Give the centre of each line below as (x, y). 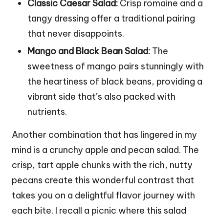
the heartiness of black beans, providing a (115, 81)
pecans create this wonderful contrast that (103, 180)
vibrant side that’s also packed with (101, 96)
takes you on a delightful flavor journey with (103, 195)
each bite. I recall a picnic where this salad (99, 210)
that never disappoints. (76, 33)
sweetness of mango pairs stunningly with (116, 66)
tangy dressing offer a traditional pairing (111, 18)
